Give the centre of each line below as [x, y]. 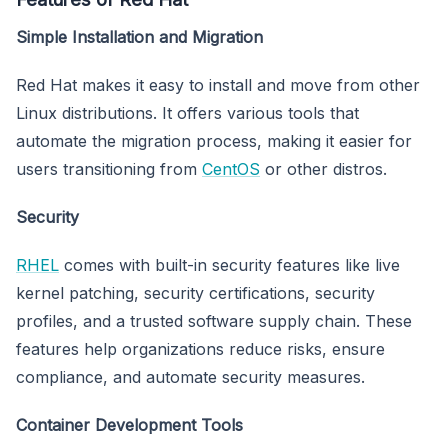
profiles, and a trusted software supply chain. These [214, 320]
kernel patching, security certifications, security [195, 292]
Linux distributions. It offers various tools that [187, 112]
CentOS [231, 168]
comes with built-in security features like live [229, 264]
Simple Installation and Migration [139, 36]
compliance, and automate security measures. [190, 376]
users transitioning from [109, 168]
